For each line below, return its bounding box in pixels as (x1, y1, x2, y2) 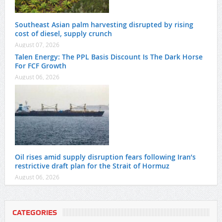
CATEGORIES (12, 208, 57, 218)
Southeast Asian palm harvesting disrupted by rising (14, 20, 193, 30)
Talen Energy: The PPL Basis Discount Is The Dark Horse (14, 52, 203, 62)
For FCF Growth (14, 61, 66, 71)
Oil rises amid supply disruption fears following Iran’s (14, 152, 196, 162)
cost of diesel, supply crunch (14, 29, 112, 39)
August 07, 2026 (14, 41, 59, 49)
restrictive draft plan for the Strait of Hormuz (14, 161, 169, 171)
